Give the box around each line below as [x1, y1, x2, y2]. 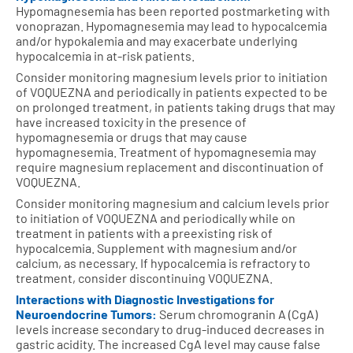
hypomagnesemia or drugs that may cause [16, 128, 247, 144]
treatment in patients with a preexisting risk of [16, 225, 273, 240]
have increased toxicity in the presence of [16, 113, 247, 129]
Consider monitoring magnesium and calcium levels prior [16, 195, 329, 210]
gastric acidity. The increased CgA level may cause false [16, 336, 321, 351]
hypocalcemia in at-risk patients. [16, 47, 195, 63]
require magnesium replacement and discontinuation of [16, 158, 324, 174]
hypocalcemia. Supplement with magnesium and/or [16, 240, 297, 255]
